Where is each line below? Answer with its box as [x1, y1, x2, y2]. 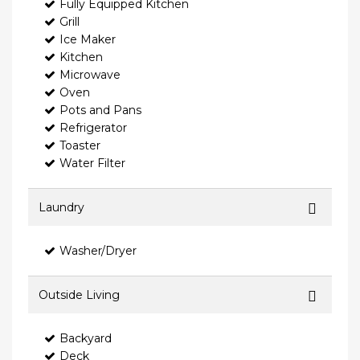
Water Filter [59, 156, 125, 171]
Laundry [39, 200, 84, 215]
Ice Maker [59, 32, 116, 47]
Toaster [59, 138, 100, 153]
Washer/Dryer [59, 243, 137, 259]
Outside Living [39, 288, 120, 303]
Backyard [59, 331, 112, 346]
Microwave [59, 67, 121, 83]
